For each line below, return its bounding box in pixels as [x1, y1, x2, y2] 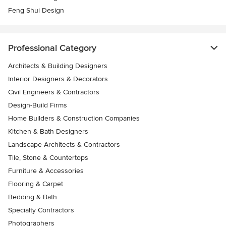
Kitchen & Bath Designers [8, 127, 88, 136]
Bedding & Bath [8, 192, 57, 201]
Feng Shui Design [8, 6, 64, 15]
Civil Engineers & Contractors [8, 87, 99, 96]
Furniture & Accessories [8, 166, 84, 175]
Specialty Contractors [8, 205, 74, 214]
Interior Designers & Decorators [8, 74, 108, 83]
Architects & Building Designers [8, 61, 107, 70]
